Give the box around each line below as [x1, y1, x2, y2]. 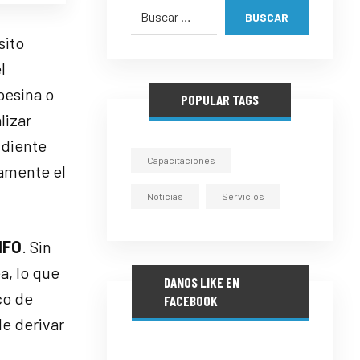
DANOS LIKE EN [163, 274, 239, 290]
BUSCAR [245, 10, 289, 24]
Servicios [222, 190, 265, 202]
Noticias [147, 190, 184, 202]
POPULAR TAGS [181, 92, 260, 108]
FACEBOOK [163, 292, 218, 309]
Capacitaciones [147, 154, 216, 166]
